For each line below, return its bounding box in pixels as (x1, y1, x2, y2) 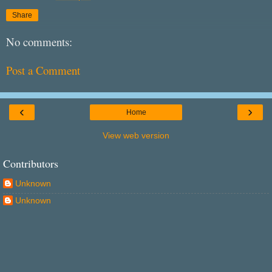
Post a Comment (6, 63, 80, 78)
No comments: (6, 34, 72, 50)
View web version (103, 131, 169, 141)
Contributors (3, 156, 58, 171)
